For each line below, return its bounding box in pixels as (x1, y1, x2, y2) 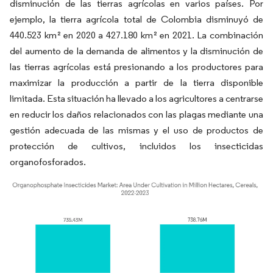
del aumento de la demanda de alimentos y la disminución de (10, 45, 263, 57)
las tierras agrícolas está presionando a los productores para (10, 61, 263, 73)
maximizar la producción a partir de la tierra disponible (10, 77, 263, 88)
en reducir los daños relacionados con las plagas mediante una (10, 108, 263, 120)
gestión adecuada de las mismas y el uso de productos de (10, 124, 263, 136)
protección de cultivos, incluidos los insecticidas (10, 140, 263, 152)
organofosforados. (10, 156, 86, 168)
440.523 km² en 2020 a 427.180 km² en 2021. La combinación (10, 29, 263, 41)
